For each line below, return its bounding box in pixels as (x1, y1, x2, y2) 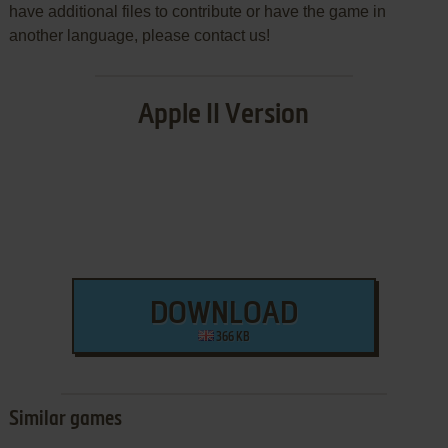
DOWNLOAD (149, 300, 298, 331)
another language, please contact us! (8, 27, 270, 45)
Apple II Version (138, 101, 310, 130)
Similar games (8, 410, 122, 431)
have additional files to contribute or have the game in (8, 3, 386, 21)
